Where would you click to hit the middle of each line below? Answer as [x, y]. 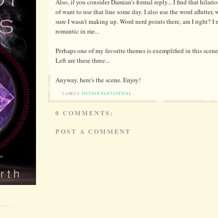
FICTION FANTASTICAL [107, 93]
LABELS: [72, 93]
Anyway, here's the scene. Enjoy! [98, 80]
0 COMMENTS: [85, 113]
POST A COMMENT [93, 131]
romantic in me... [77, 31]
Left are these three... [82, 61]
